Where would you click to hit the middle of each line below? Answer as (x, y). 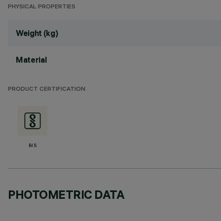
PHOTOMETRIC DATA (66, 194)
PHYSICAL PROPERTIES (42, 7)
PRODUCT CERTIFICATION (47, 90)
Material (31, 60)
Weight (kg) (37, 33)
